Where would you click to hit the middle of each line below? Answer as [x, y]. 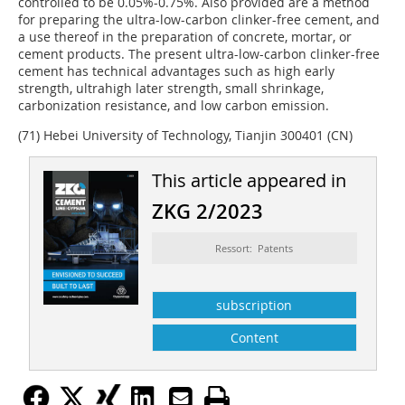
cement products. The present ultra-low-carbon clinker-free [199, 53]
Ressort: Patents [254, 248]
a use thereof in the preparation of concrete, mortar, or [185, 36]
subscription [254, 305]
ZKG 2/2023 [207, 211]
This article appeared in [249, 180]
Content [254, 337]
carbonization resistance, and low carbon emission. [174, 105]
